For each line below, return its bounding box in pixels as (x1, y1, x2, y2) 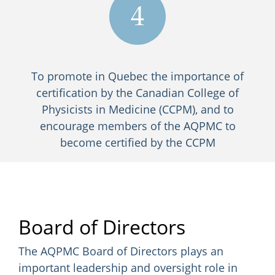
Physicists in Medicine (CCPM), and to (41, 102, 234, 117)
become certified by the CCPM (60, 135, 215, 150)
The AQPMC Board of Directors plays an (18, 244, 223, 258)
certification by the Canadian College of (36, 85, 239, 100)
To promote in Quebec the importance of (31, 69, 244, 83)
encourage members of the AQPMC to (39, 118, 236, 133)
